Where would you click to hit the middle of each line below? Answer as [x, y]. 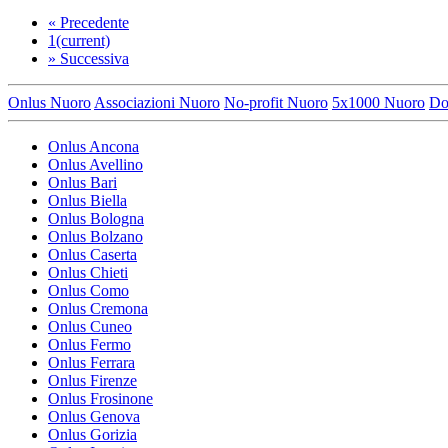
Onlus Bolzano [95, 236]
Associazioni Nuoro [157, 102]
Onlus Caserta [92, 254]
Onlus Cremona [98, 308]
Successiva [94, 58]
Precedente [94, 22]
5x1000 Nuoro [378, 102]
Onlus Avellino [95, 164]
